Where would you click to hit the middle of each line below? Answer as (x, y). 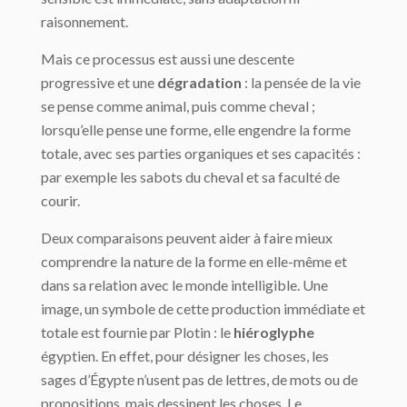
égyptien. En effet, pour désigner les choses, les (185, 356)
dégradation (199, 83)
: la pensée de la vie (301, 83)
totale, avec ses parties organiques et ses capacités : (201, 154)
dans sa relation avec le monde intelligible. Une (184, 285)
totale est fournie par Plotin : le (137, 333)
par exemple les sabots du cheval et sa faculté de (190, 177)
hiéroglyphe (274, 333)
